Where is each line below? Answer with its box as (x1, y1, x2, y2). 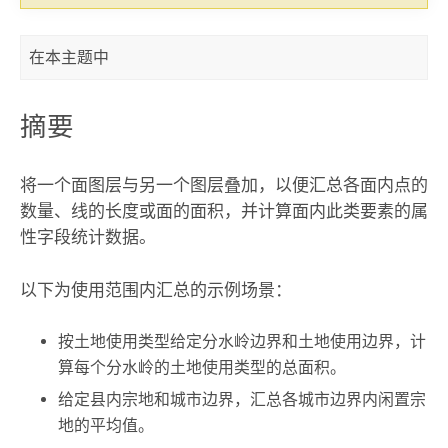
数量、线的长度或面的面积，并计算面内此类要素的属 (19, 201, 428, 222)
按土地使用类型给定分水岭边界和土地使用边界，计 (58, 331, 427, 351)
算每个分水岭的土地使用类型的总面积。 (58, 357, 347, 377)
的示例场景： (189, 279, 292, 300)
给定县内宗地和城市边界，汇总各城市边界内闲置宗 (58, 390, 427, 410)
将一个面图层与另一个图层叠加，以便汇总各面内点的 (19, 175, 428, 196)
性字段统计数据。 (19, 227, 156, 248)
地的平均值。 (58, 416, 155, 436)
